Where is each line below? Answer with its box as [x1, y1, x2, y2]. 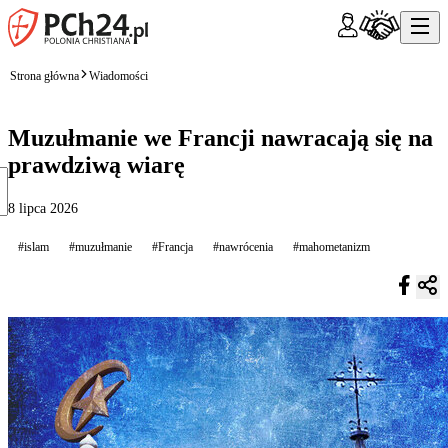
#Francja [152, 239, 193, 254]
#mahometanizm [293, 239, 370, 254]
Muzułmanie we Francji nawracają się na [8, 124, 433, 151]
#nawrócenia [213, 239, 273, 254]
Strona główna [10, 68, 79, 83]
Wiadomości [89, 68, 148, 83]
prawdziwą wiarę [8, 151, 185, 178]
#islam [18, 239, 49, 254]
